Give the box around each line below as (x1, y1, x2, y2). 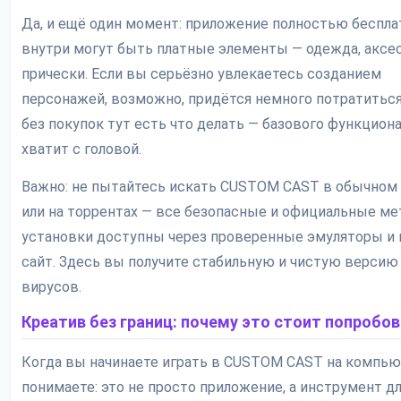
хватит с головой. (21, 141, 141, 158)
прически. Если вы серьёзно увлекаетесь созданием (21, 65, 381, 83)
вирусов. (21, 278, 81, 296)
